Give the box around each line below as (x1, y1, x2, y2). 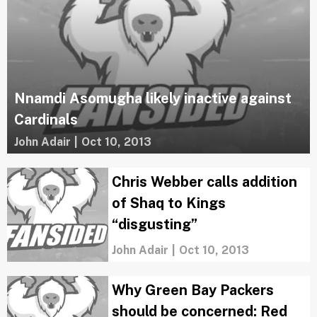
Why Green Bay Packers (111, 282, 274, 299)
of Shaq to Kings (111, 195, 226, 212)
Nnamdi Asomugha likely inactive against (14, 90, 292, 107)
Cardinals (14, 111, 78, 128)
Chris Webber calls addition (111, 173, 297, 190)
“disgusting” (111, 216, 197, 233)
